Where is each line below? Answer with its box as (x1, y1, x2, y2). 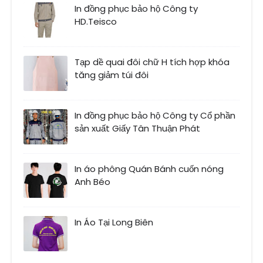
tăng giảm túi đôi (75, 68, 149, 81)
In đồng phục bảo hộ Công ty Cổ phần (75, 109, 235, 122)
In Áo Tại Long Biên (75, 215, 153, 228)
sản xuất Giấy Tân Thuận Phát (75, 122, 200, 134)
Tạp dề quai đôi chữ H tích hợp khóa (75, 55, 230, 68)
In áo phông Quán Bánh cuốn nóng (75, 162, 224, 175)
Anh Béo (75, 175, 110, 188)
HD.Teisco (75, 15, 117, 28)
